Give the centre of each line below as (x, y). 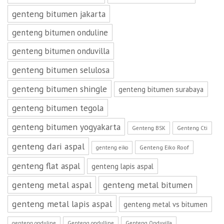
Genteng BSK (149, 128)
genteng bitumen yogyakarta (66, 127)
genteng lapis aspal (122, 166)
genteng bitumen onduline (60, 32)
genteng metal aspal (52, 185)
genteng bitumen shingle (59, 89)
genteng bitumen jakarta (59, 14)
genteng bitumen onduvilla (61, 51)
